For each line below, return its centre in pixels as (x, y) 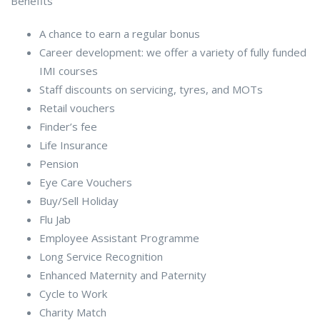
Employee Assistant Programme (119, 237)
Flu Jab (55, 219)
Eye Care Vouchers (86, 182)
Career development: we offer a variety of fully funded (173, 52)
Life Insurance (74, 145)
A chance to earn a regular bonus (120, 33)
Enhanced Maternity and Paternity (123, 275)
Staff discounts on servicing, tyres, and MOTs (151, 89)
